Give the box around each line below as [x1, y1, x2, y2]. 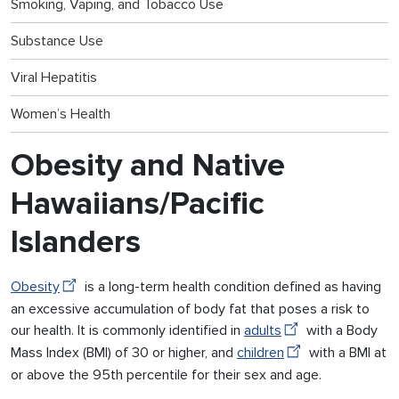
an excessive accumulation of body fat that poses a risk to [11, 300, 370, 318]
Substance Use [11, 31, 103, 50]
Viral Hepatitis [11, 68, 97, 86]
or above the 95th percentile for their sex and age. [11, 366, 322, 385]
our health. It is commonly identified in [11, 322, 244, 339]
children [237, 344, 284, 362]
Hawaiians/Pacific [11, 183, 265, 224]
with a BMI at [305, 344, 387, 362]
